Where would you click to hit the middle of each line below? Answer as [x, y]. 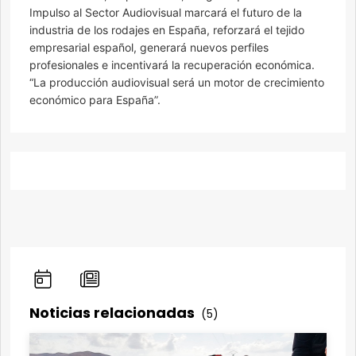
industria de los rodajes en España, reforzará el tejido [167, 30]
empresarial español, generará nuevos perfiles [149, 48]
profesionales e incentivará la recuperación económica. [172, 65]
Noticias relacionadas [114, 312]
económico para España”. [95, 100]
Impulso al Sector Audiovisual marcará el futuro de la [166, 13]
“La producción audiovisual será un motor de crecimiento [177, 83]
